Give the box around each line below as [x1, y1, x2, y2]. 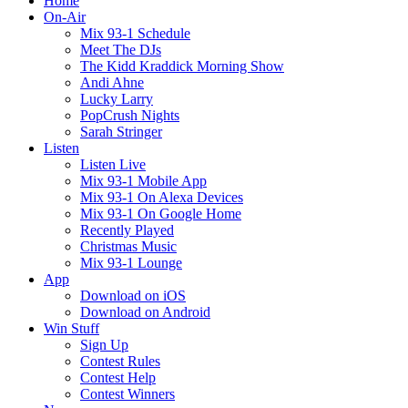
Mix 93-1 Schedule [80, 25, 190, 41]
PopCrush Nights [80, 107, 179, 123]
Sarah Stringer [80, 124, 162, 139]
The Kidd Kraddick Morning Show [80, 58, 284, 74]
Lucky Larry [80, 91, 153, 107]
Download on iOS [80, 288, 186, 303]
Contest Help [80, 370, 156, 385]
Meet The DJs [80, 42, 161, 57]
